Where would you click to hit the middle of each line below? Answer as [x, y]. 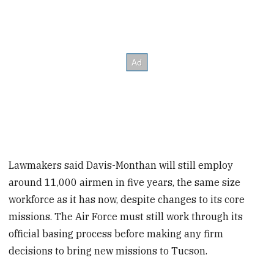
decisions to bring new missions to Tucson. [108, 250]
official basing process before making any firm [116, 233]
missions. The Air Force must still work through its [126, 216]
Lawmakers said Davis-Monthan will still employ [121, 165]
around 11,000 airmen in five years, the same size [125, 182]
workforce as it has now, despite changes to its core [127, 199]
